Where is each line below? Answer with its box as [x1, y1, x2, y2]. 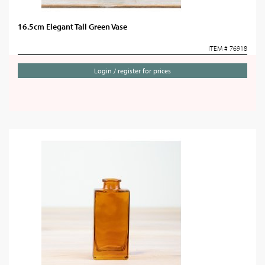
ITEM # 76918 [208, 44, 247, 53]
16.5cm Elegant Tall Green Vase [18, 21, 127, 32]
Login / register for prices [94, 66, 171, 75]
